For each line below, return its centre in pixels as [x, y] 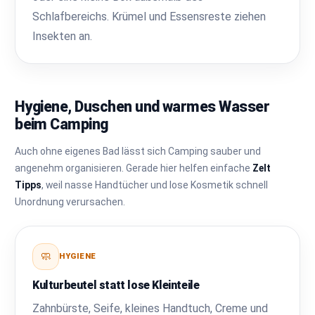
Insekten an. [63, 36]
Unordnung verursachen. [70, 201]
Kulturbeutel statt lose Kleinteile [116, 285]
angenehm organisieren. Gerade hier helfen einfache [134, 168]
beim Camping [62, 124]
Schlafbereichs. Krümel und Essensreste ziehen [149, 16]
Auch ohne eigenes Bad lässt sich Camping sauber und [138, 151]
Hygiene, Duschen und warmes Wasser [142, 106]
